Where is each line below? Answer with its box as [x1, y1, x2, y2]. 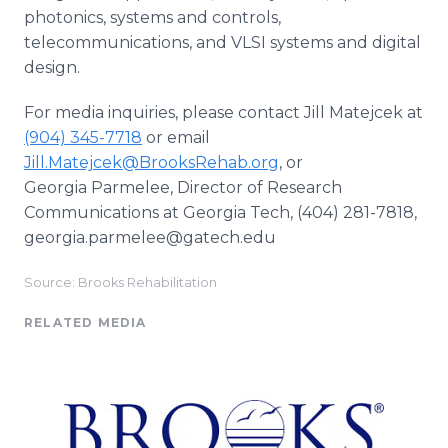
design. [24, 58, 80, 77]
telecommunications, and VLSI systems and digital [24, 33, 421, 52]
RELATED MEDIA [24, 315, 147, 330]
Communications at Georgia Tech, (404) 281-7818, [24, 203, 417, 222]
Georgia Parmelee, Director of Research [24, 178, 342, 197]
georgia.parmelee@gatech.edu [24, 228, 276, 247]
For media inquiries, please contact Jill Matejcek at [24, 103, 423, 122]
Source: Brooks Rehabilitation [24, 275, 217, 290]
